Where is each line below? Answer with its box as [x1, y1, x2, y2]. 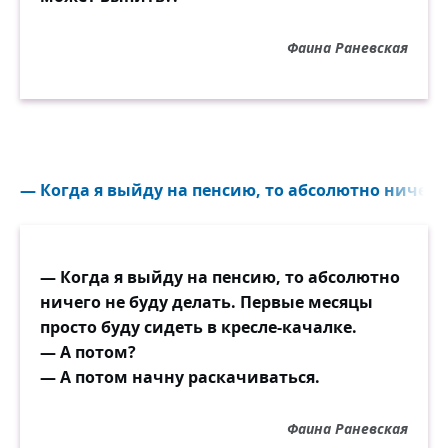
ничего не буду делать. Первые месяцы [40, 291, 373, 313]
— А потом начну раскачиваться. [40, 366, 320, 388]
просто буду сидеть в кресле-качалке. [40, 316, 357, 338]
